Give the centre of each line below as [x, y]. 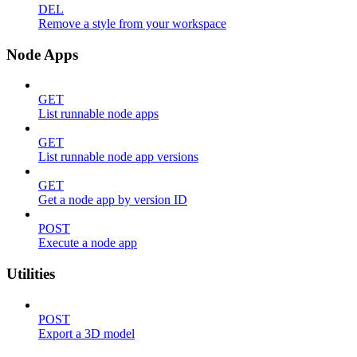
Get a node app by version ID [113, 200]
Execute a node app [88, 243]
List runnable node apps [98, 114]
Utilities [31, 274]
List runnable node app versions [118, 157]
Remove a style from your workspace [132, 24]
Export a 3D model [86, 333]
